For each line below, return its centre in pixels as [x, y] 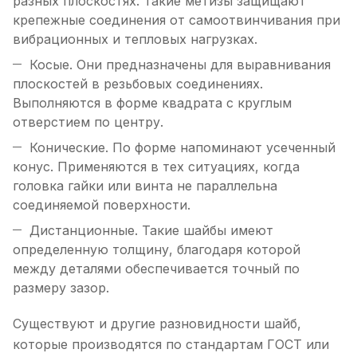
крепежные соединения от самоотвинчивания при [177, 20]
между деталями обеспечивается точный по [156, 269]
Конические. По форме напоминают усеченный [182, 148]
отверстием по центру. [88, 122]
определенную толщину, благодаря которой [157, 250]
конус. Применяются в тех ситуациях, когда [156, 167]
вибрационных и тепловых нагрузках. [135, 39]
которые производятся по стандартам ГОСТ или [171, 345]
